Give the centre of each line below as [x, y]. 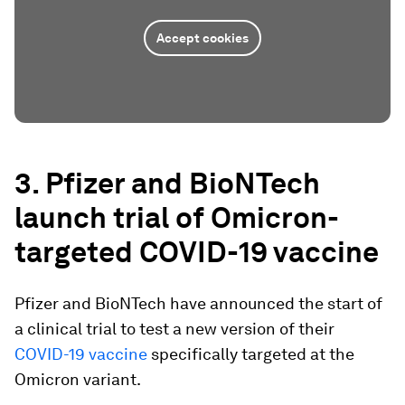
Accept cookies [202, 38]
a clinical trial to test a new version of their [174, 328]
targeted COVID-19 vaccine [197, 251]
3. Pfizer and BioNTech [167, 183]
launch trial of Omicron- [177, 217]
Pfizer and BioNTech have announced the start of [198, 303]
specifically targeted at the [251, 353]
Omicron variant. [78, 379]
